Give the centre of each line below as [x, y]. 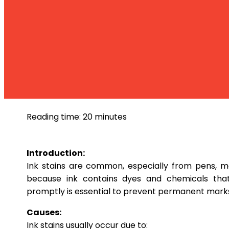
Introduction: [56, 153]
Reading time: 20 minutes [77, 117]
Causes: [44, 212]
